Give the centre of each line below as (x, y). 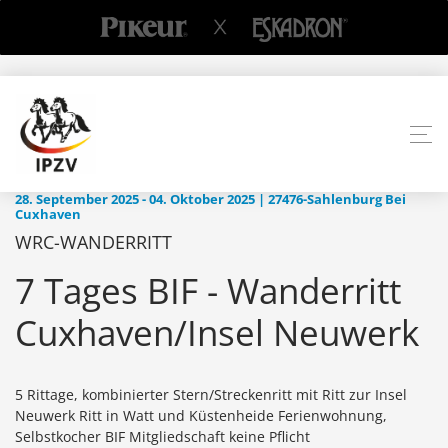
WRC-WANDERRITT (93, 242)
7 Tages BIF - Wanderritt (208, 291)
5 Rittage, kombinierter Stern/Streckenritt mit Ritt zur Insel (211, 395)
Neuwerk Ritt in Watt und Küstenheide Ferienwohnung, (201, 416)
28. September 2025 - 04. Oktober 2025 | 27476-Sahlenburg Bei (210, 200)
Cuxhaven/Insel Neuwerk (217, 333)
